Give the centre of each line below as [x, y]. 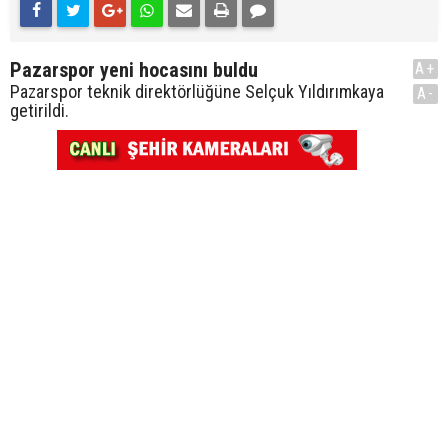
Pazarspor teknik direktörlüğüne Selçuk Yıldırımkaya [197, 91]
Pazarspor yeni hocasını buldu [134, 70]
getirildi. [39, 110]
